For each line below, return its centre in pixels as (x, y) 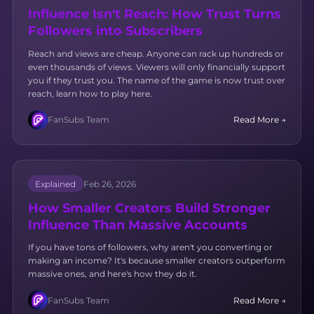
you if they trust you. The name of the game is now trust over (156, 80)
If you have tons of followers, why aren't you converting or (150, 247)
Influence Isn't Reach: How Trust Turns (154, 14)
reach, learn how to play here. (90, 93)
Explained (56, 184)
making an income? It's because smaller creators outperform (156, 261)
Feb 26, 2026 (109, 184)
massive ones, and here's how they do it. (112, 274)
